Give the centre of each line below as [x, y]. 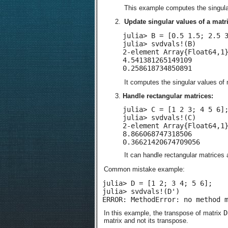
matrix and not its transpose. [146, 221]
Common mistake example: [144, 169]
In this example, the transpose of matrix [164, 213]
